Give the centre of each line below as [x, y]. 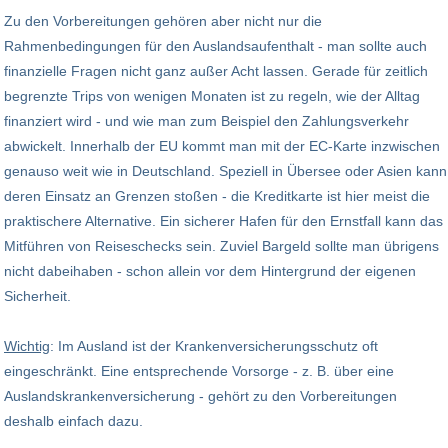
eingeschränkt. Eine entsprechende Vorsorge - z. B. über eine [199, 370]
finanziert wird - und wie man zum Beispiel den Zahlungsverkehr [206, 120]
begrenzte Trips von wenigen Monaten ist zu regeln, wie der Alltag [212, 95]
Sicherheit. [37, 295]
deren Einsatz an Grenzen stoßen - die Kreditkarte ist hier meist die [217, 195]
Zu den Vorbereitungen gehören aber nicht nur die [163, 20]
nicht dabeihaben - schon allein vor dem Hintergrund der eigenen [210, 270]
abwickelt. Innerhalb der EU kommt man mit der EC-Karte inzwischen [222, 145]
